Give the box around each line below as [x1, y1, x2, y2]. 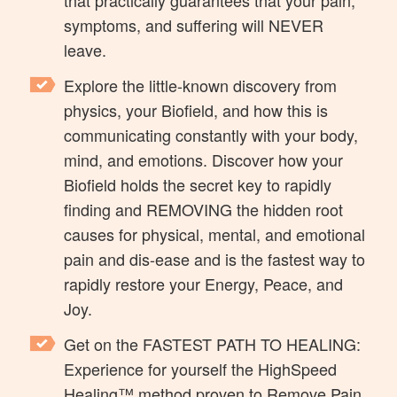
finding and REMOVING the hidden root [64, 197, 344, 221]
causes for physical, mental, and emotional [64, 222, 366, 245]
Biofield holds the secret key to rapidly [64, 172, 332, 196]
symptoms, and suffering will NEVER [64, 12, 324, 36]
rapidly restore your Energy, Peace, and [64, 271, 344, 295]
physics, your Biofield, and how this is [64, 97, 329, 121]
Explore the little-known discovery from [64, 73, 338, 97]
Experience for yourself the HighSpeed [64, 356, 338, 380]
